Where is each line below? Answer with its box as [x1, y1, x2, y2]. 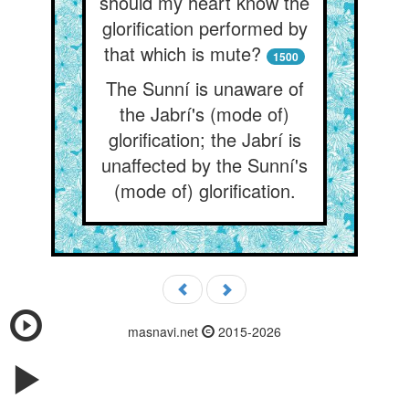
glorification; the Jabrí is [108, 126, 301, 152]
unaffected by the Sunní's [101, 152, 308, 178]
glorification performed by [101, 15, 308, 41]
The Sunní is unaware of [105, 75, 304, 101]
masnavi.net [128, 322, 202, 341]
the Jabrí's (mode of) [120, 100, 289, 127]
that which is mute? [104, 40, 261, 67]
